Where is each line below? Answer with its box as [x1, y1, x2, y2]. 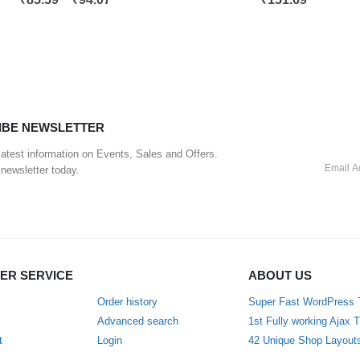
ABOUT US [247, 268, 312, 282]
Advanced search [97, 315, 179, 327]
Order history [97, 296, 158, 308]
